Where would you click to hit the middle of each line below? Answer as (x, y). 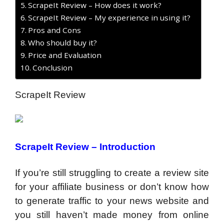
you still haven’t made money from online (112, 214)
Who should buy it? (63, 42)
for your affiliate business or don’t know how (112, 186)
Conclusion (53, 67)
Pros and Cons (55, 30)
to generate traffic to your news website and (112, 200)
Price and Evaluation (65, 55)
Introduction (127, 146)
